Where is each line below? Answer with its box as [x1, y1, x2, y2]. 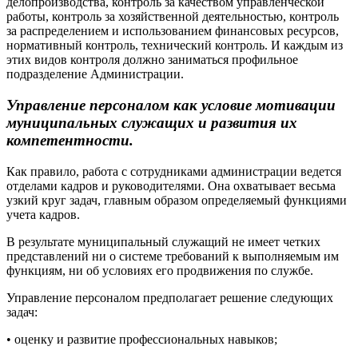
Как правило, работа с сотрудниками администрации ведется [6, 164, 341, 178]
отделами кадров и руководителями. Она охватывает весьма [6, 178, 336, 193]
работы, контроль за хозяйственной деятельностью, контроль [6, 10, 339, 24]
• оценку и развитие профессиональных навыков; [6, 332, 277, 346]
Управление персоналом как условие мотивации [6, 96, 336, 113]
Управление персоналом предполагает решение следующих [6, 290, 333, 304]
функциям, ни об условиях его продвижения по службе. [6, 263, 313, 277]
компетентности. [6, 131, 133, 149]
